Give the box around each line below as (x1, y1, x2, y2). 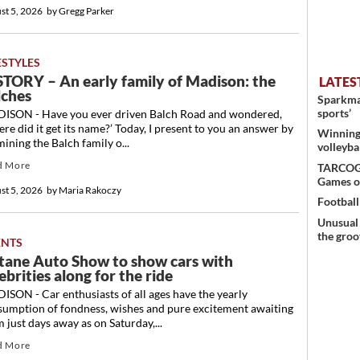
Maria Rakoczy (59, 184, 124, 197)
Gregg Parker (59, 4, 117, 17)
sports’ (317, 105, 351, 120)
